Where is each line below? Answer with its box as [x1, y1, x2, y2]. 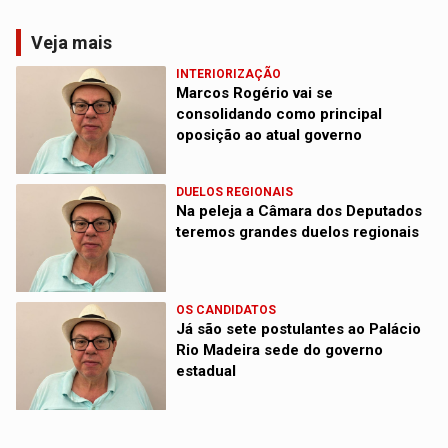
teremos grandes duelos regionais [176, 223, 420, 242]
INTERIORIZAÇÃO [176, 67, 282, 82]
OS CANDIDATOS [176, 303, 277, 318]
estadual [176, 362, 237, 381]
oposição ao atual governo [176, 126, 363, 145]
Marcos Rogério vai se [176, 84, 334, 103]
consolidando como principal [176, 105, 383, 124]
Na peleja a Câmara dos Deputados [176, 202, 423, 221]
